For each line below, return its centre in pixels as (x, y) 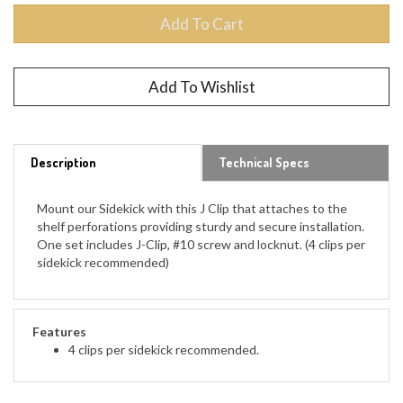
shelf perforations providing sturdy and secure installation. (201, 209)
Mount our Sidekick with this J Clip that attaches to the (192, 191)
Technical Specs (264, 145)
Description (63, 145)
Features (59, 314)
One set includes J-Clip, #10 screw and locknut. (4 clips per (201, 227)
